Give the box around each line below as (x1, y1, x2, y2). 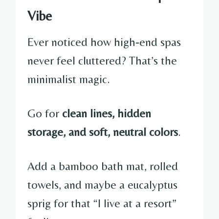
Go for (27, 106, 62, 120)
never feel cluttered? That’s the (27, 53, 177, 67)
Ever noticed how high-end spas (27, 35, 181, 48)
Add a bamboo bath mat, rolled (27, 159, 178, 173)
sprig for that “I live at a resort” (27, 196, 176, 210)
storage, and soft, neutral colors (27, 125, 178, 138)
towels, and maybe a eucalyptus (27, 177, 177, 191)
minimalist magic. (27, 72, 110, 86)
